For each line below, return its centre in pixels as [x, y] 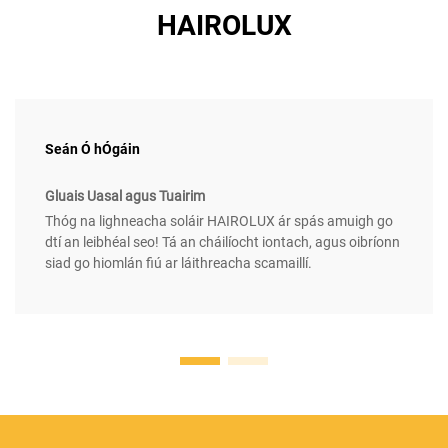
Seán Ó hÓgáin [92, 149]
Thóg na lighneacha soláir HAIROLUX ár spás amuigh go [219, 221]
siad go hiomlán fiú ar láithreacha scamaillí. [178, 263]
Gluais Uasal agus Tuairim [125, 196]
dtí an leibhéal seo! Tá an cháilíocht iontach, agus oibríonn [222, 242]
